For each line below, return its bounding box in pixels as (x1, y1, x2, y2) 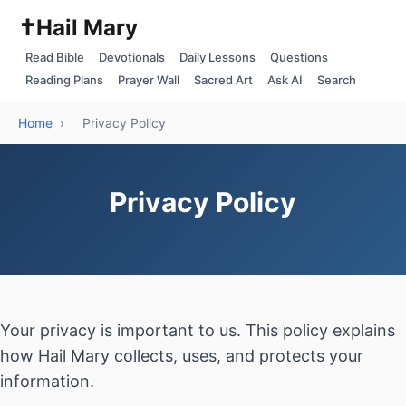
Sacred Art (194, 72, 253, 87)
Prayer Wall (118, 72, 179, 87)
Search (317, 72, 356, 87)
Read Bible (25, 50, 84, 64)
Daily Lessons (179, 50, 256, 64)
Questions (270, 50, 328, 64)
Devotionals (99, 50, 165, 64)
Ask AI (267, 72, 303, 87)
